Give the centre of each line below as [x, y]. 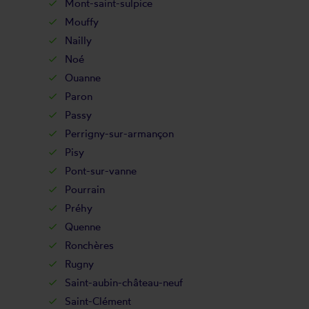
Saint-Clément [98, 301]
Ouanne [82, 78]
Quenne [82, 227]
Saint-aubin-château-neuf [123, 282]
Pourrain [84, 189]
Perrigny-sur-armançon [119, 133]
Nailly [78, 40]
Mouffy [81, 22]
